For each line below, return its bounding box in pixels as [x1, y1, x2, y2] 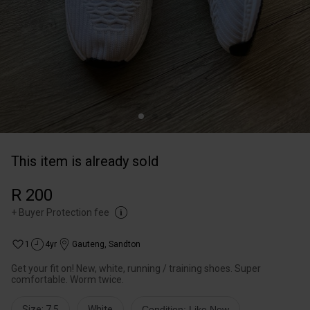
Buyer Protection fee [19, 207, 109, 218]
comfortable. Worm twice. [11, 274, 124, 285]
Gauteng [72, 239, 104, 249]
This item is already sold [11, 153, 158, 170]
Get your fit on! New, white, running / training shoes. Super [11, 263, 261, 274]
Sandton [109, 239, 140, 249]
